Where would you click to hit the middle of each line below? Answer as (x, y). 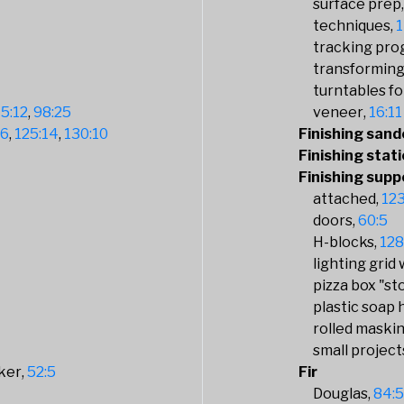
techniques (352, 26)
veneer (339, 112)
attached (345, 199)
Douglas (341, 394)
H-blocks (344, 242)
